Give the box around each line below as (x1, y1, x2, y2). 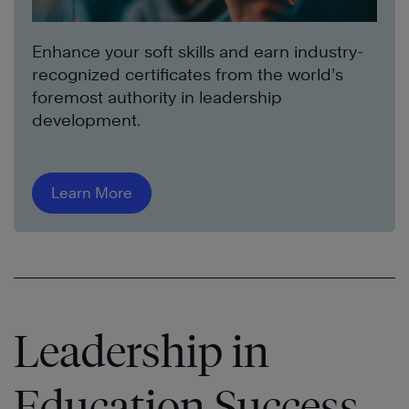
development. (32, 110, 141, 131)
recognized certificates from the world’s (32, 65, 343, 85)
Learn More (51, 184, 132, 203)
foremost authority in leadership (32, 88, 282, 108)
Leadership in (14, 325, 269, 378)
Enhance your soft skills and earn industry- (32, 42, 363, 62)
